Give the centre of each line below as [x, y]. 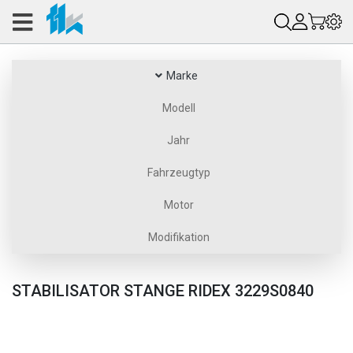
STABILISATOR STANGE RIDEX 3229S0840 [163, 291]
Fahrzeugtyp [178, 173]
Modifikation [178, 237]
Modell [178, 108]
